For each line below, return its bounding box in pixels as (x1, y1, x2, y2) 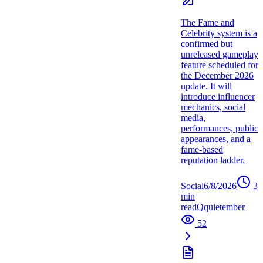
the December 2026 (181, 70, 254, 81)
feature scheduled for (181, 60, 258, 70)
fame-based (181, 144, 223, 155)
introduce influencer (181, 92, 255, 102)
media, (181, 113, 205, 123)
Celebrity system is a (181, 28, 257, 39)
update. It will (181, 81, 232, 92)
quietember (204, 202, 245, 213)
